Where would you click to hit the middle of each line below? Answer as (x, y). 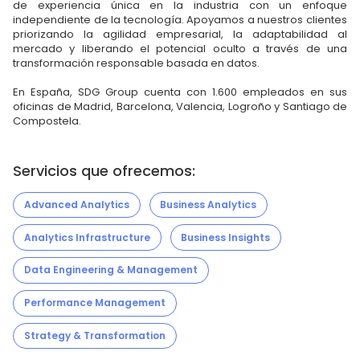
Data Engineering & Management (110, 270)
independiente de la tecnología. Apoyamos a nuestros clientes (180, 19)
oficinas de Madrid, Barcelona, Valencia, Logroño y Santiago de (180, 106)
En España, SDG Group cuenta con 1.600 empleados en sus (180, 92)
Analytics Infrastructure (87, 237)
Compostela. (47, 121)
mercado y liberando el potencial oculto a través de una (180, 48)
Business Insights (226, 237)
